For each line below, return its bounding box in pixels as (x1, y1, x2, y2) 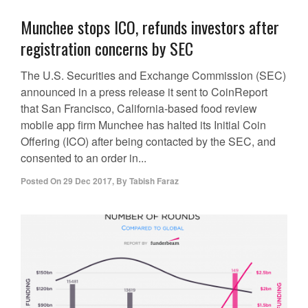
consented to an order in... (21, 150, 146, 166)
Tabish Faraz (129, 175, 179, 188)
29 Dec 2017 (63, 175, 112, 188)
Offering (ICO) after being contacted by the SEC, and (21, 133, 276, 150)
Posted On (21, 175, 61, 188)
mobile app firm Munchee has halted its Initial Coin (21, 117, 266, 133)
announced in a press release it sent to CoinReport (21, 84, 267, 100)
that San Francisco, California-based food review (21, 100, 257, 117)
